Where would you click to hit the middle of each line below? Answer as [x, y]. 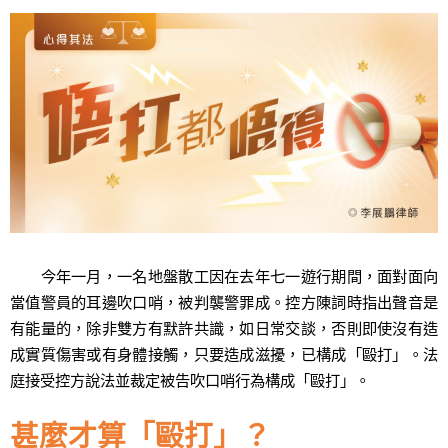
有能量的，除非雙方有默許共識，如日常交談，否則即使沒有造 [224, 327]
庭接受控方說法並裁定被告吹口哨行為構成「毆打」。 [190, 379]
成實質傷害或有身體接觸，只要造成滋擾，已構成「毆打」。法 [224, 353]
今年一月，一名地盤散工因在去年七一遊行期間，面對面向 [224, 275]
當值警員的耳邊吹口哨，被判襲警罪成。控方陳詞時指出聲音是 [224, 301]
